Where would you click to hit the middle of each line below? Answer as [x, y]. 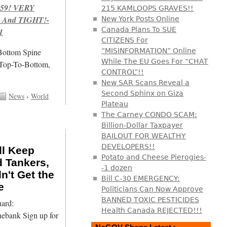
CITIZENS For [124, 40]
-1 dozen [117, 167]
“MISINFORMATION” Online [148, 50]
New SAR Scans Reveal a [145, 82]
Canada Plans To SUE [139, 29]
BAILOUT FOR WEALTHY [143, 136]
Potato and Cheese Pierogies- [154, 157]
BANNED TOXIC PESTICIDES [150, 199]
